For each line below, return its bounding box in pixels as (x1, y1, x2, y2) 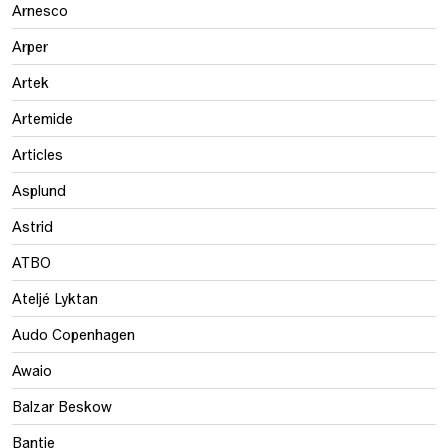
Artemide (12, 109, 73, 127)
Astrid (12, 217, 53, 235)
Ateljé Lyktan (12, 289, 98, 307)
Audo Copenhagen (12, 325, 135, 343)
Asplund (12, 181, 66, 199)
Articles (12, 145, 63, 163)
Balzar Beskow (12, 397, 112, 415)
